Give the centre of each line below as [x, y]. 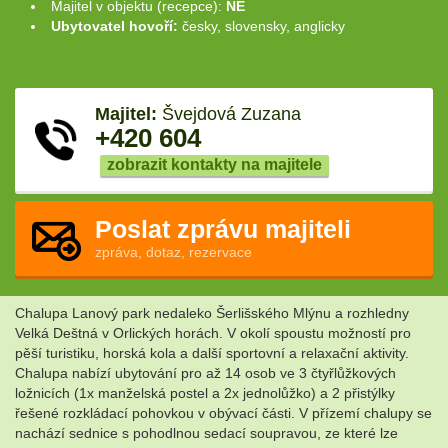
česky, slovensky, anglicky [263, 26]
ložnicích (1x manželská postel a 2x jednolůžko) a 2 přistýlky [205, 393]
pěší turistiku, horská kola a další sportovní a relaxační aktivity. [212, 353]
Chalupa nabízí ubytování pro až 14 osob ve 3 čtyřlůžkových [205, 373]
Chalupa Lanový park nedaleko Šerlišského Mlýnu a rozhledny [212, 313]
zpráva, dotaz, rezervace [173, 252]
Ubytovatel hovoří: [116, 26]
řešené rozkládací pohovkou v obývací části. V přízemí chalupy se [223, 413]
